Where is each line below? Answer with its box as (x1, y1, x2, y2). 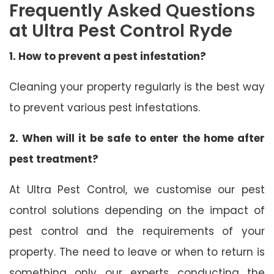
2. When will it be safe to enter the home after (9, 130, 265, 146)
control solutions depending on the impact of (9, 202, 265, 218)
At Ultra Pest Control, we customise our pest (9, 182, 265, 197)
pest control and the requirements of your (9, 223, 265, 239)
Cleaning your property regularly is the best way (9, 79, 265, 94)
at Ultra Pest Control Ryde (9, 18, 232, 43)
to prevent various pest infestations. (9, 100, 200, 115)
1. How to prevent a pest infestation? (9, 48, 206, 64)
